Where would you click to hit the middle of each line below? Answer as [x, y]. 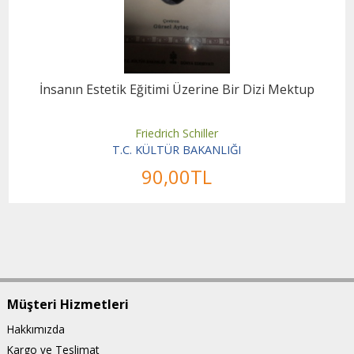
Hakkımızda [36, 329]
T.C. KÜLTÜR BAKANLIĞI [177, 150]
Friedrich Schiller [177, 133]
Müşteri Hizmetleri [68, 304]
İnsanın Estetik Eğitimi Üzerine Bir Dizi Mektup [177, 89]
